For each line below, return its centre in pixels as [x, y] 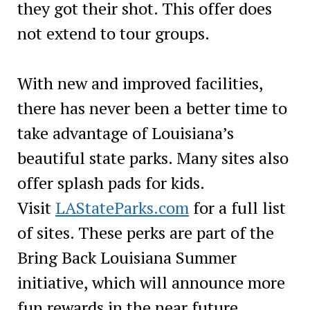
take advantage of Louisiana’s [125, 133]
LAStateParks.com [122, 207]
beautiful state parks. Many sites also [153, 157]
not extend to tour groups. [113, 33]
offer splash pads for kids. [110, 182]
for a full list [237, 207]
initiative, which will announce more [151, 282]
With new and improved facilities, [140, 83]
